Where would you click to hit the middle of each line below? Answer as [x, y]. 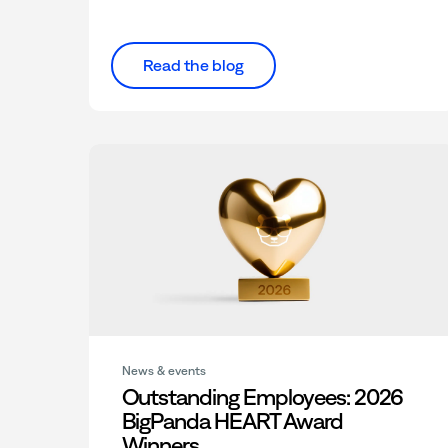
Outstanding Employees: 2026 [262, 397]
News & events [163, 371]
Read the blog [193, 65]
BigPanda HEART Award [232, 421]
